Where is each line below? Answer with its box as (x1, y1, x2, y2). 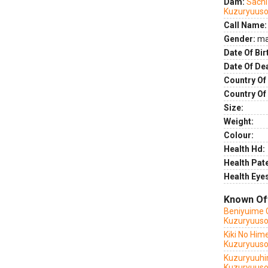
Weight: (224, 117, 254, 126)
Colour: (224, 130, 254, 140)
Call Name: (224, 20, 267, 30)
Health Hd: (224, 144, 265, 154)
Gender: (224, 34, 255, 44)
